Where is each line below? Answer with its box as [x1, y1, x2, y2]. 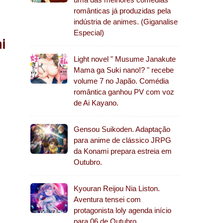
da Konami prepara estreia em [74, 147, 172, 155]
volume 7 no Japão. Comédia [74, 77, 169, 85]
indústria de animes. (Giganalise [74, 17, 178, 26]
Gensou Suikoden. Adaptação [74, 125, 170, 133]
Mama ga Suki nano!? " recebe [74, 66, 174, 74]
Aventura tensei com [74, 195, 141, 204]
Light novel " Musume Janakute [74, 55, 176, 63]
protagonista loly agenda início [74, 206, 171, 215]
